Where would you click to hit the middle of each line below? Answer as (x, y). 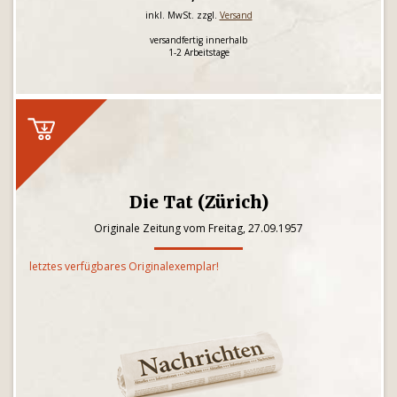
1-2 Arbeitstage (198, 52)
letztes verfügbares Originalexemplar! (124, 266)
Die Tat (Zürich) (198, 202)
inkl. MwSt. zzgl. (182, 15)
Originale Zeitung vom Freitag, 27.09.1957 (198, 228)
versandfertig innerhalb (198, 40)
